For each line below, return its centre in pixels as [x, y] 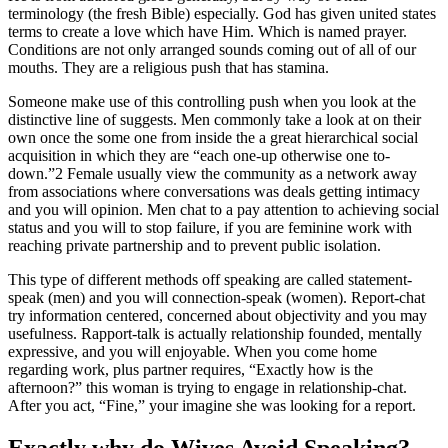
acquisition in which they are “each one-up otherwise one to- [199, 155]
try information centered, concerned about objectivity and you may [217, 315]
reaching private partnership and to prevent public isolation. [194, 245]
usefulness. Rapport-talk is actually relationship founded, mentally [215, 333]
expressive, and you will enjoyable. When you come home [192, 351]
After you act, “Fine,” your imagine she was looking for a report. [212, 405]
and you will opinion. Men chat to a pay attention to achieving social [223, 209]
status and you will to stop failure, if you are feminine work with [210, 227]
